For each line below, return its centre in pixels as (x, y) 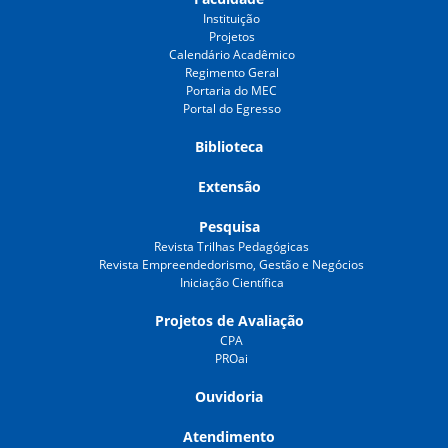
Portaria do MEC (231, 90)
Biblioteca (229, 146)
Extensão (229, 186)
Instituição (231, 18)
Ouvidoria (229, 396)
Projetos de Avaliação (229, 320)
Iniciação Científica (231, 282)
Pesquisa (229, 226)
